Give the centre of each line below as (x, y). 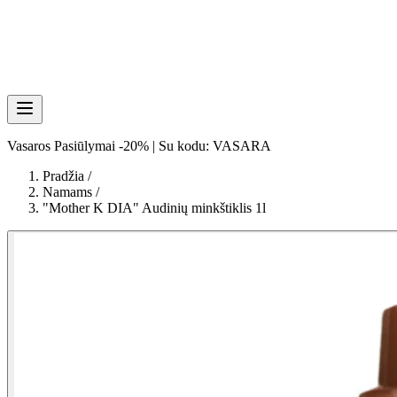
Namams (67, 192)
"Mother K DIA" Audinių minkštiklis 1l (154, 208)
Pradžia (65, 176)
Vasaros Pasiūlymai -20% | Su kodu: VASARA (139, 146)
